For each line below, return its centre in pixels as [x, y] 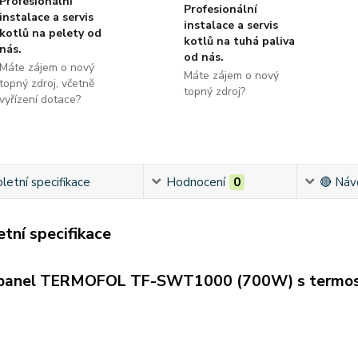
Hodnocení [195, 182]
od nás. [203, 57]
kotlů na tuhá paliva [239, 41]
